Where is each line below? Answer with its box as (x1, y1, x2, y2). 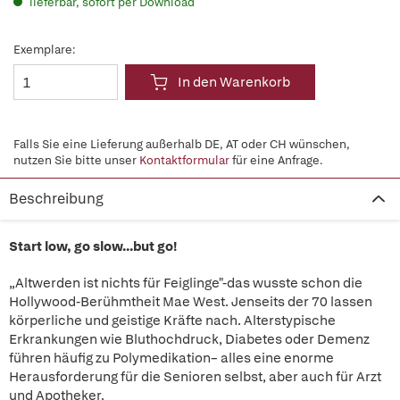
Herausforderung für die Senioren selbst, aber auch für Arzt (9, 368, 381, 386)
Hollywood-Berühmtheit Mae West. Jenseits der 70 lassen (9, 293, 372, 311)
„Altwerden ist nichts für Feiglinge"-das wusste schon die (9, 274, 362, 292)
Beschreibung (9, 189, 104, 208)
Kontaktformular (139, 153, 229, 168)
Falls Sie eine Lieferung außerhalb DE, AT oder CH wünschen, (13, 137, 350, 152)
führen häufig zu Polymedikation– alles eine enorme (9, 349, 334, 367)
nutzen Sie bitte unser (13, 153, 139, 168)
